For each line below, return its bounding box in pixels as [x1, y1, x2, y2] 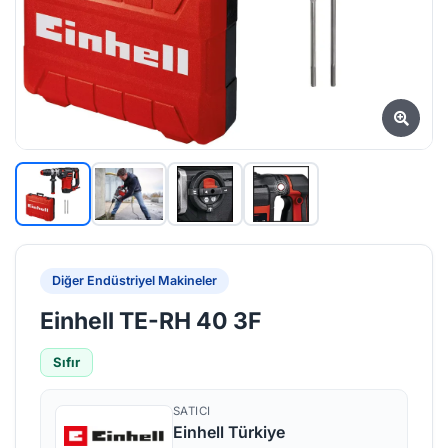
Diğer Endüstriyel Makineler [52, 273, 217, 288]
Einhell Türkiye [173, 422, 285, 442]
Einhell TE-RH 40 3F [40, 307, 262, 335]
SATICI [173, 404, 211, 418]
